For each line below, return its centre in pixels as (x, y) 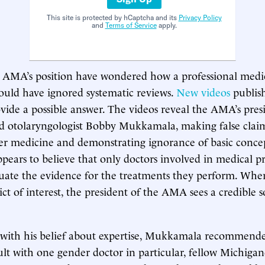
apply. (167, 25)
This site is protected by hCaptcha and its (112, 17)
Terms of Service (131, 25)
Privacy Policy (200, 17)
